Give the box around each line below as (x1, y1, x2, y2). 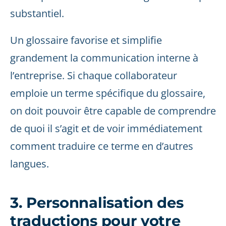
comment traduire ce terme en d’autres (10, 139, 193, 153)
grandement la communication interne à (10, 51, 198, 65)
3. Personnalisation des (10, 194, 184, 211)
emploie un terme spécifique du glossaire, (10, 86, 205, 100)
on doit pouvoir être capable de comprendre (10, 104, 216, 118)
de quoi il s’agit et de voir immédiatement (10, 122, 202, 135)
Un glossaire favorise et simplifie (10, 33, 162, 47)
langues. (10, 157, 49, 171)
